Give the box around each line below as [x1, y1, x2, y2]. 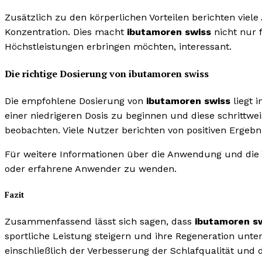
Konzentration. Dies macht [5, 26, 127, 38]
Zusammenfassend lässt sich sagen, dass [5, 216, 195, 227]
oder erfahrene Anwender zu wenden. [5, 163, 177, 174]
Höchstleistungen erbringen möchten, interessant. [5, 41, 232, 53]
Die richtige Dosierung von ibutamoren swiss [5, 67, 209, 80]
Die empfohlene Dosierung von [5, 95, 146, 106]
